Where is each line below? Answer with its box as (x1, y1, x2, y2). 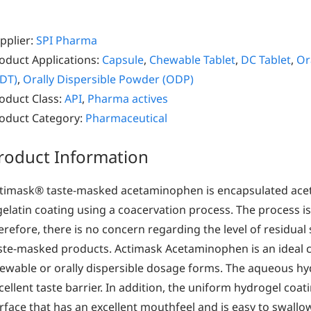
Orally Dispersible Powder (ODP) (23, 71, 194, 87)
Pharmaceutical (85, 110, 167, 126)
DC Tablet (241, 51, 291, 67)
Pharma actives (87, 90, 168, 106)
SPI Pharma (36, 32, 97, 48)
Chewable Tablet (149, 51, 235, 67)
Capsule (102, 51, 144, 67)
